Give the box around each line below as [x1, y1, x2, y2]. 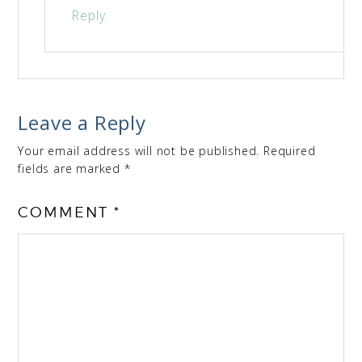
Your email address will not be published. [18, 142, 260, 158]
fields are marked [18, 160, 124, 176]
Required [263, 142, 316, 158]
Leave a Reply [18, 108, 146, 136]
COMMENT [18, 203, 115, 221]
